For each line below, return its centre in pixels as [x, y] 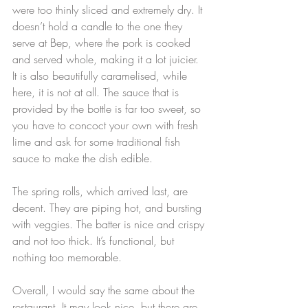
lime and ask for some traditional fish [98, 142]
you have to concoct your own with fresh [107, 125]
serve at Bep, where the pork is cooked [103, 43]
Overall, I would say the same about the [105, 290]
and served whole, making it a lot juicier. [107, 59]
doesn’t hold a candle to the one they [99, 26]
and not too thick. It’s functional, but [95, 241]
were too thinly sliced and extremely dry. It [109, 10]
